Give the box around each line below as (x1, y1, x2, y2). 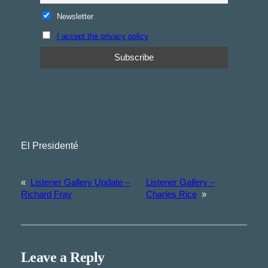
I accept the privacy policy (56, 31, 148, 41)
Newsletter (54, 12, 93, 22)
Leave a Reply (20, 249, 105, 266)
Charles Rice (145, 190, 197, 200)
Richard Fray (20, 190, 72, 200)
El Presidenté (20, 141, 78, 151)
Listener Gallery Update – (30, 178, 130, 188)
